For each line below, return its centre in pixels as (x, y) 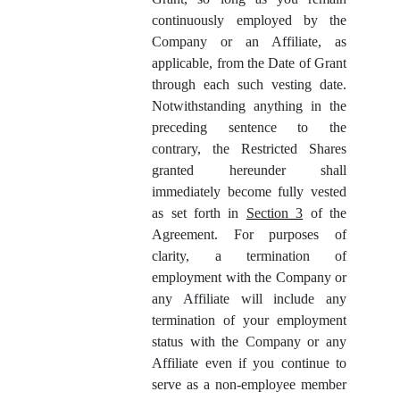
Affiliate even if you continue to (249, 363)
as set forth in (199, 213)
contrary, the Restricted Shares (249, 149)
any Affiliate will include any (249, 299)
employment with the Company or (249, 278)
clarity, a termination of (249, 256)
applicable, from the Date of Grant (249, 63)
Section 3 (275, 213)
